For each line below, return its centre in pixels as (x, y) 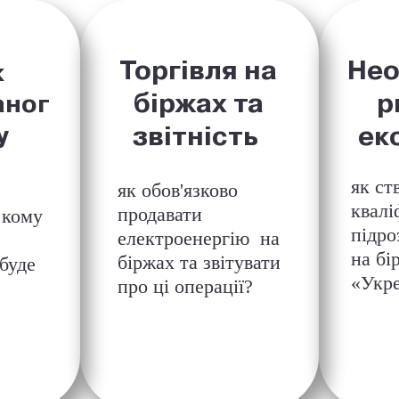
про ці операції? (187, 286)
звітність (198, 135)
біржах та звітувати (199, 262)
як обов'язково (180, 190)
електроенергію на (198, 238)
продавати (159, 214)
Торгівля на (199, 69)
